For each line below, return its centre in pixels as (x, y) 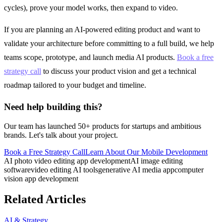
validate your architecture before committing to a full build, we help (109, 44)
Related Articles (45, 199)
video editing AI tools (64, 169)
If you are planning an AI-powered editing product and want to (102, 30)
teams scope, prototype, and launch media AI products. (90, 57)
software (17, 169)
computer (189, 169)
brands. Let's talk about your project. (61, 135)
